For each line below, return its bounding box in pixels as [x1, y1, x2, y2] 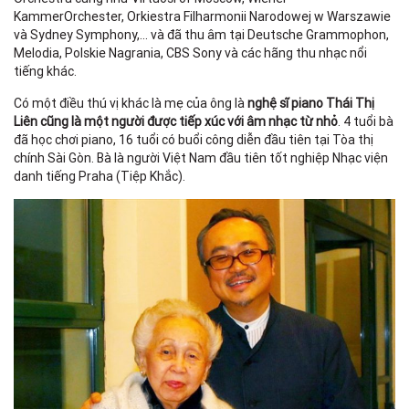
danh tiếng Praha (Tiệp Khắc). [14, 167, 185, 184]
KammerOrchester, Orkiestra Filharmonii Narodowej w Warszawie [14, 7, 391, 25]
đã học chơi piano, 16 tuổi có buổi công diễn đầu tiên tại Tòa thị [14, 131, 373, 148]
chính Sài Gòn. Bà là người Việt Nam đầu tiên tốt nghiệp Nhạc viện [14, 149, 388, 166]
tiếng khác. [14, 62, 77, 79]
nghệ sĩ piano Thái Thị [247, 94, 374, 111]
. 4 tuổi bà [338, 112, 393, 130]
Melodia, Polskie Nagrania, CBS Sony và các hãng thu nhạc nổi [14, 44, 367, 61]
